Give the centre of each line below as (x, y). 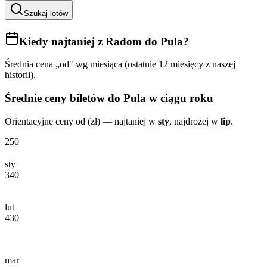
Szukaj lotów (46, 13)
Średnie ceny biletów (55, 98)
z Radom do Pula (140, 41)
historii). (20, 75)
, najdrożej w (195, 121)
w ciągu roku (180, 98)
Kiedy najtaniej (58, 41)
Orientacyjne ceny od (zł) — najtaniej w (81, 121)
